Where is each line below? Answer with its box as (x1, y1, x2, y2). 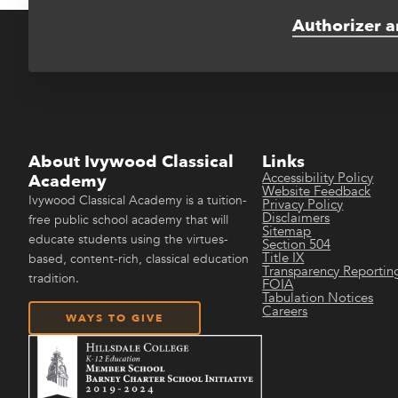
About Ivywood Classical (28, 149, 234, 173)
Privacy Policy (262, 195, 344, 213)
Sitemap (262, 221, 312, 240)
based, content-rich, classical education (28, 250, 249, 267)
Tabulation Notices (262, 288, 374, 306)
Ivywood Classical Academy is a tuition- (28, 191, 247, 209)
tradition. (28, 269, 79, 287)
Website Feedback (262, 181, 371, 200)
